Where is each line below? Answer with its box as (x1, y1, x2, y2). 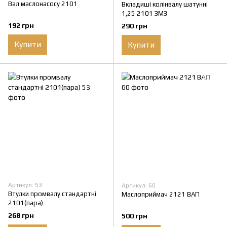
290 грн (122, 22, 147, 30)
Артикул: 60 (122, 182, 156, 190)
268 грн (8, 211, 34, 220)
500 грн (122, 212, 147, 220)
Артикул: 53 (8, 181, 42, 189)
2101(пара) (8, 199, 43, 207)
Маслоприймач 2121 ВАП (122, 191, 200, 199)
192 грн (8, 21, 34, 30)
